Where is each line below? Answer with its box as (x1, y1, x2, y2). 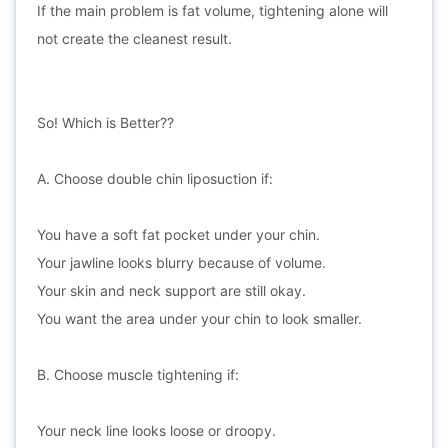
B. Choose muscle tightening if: (37, 366, 239, 383)
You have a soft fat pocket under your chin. (37, 226, 320, 243)
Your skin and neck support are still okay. (37, 282, 306, 299)
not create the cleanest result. (37, 30, 232, 47)
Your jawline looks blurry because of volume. (37, 254, 326, 271)
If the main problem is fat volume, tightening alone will (37, 2, 388, 19)
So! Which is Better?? (37, 114, 174, 131)
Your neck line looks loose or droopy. (37, 422, 276, 439)
